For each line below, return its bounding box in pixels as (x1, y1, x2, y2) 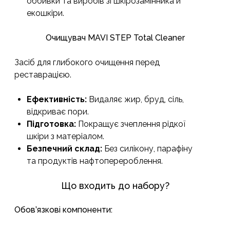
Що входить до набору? (61, 180, 169, 191)
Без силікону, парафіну (102, 144, 193, 154)
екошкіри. (27, 8, 64, 18)
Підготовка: (27, 119, 76, 129)
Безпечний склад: (27, 144, 102, 154)
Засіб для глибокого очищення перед (14, 57, 160, 68)
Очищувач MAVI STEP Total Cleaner (45, 33, 185, 43)
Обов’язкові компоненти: (14, 205, 112, 215)
